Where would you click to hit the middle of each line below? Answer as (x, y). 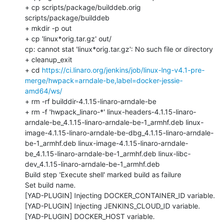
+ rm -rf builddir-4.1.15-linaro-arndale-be (91, 101)
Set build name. (50, 185)
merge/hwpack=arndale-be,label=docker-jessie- (104, 80)
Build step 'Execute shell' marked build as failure (103, 174)
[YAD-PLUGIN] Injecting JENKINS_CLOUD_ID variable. (112, 206)
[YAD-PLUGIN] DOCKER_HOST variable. (90, 216)
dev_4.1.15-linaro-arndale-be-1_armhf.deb (92, 164)
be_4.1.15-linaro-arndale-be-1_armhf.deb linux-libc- (108, 153)
